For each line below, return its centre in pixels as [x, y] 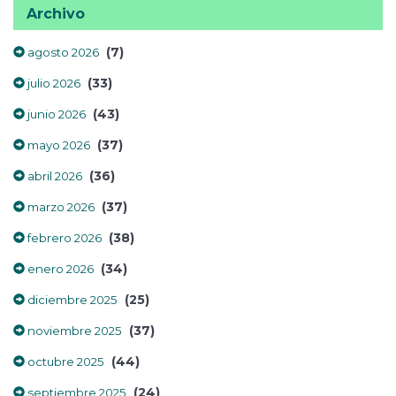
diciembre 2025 [71, 300]
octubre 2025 [65, 362]
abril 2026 [53, 176]
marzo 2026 [60, 207]
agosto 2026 [62, 52]
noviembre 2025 [73, 331]
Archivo [56, 14]
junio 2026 [55, 114]
